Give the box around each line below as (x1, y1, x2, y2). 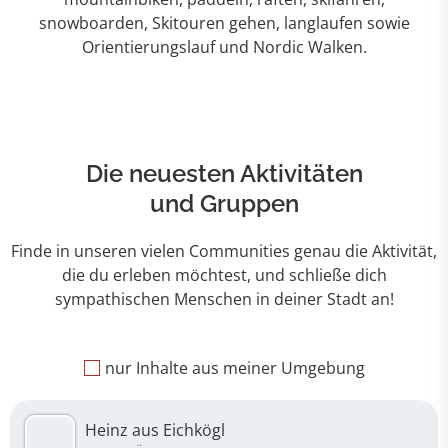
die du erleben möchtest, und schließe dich (61, 264, 387, 286)
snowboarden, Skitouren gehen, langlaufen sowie (38, 12, 410, 34)
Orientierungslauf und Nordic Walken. (81, 36, 367, 58)
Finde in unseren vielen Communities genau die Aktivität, (11, 240, 437, 262)
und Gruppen (149, 189, 299, 218)
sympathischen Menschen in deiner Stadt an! (54, 288, 394, 310)
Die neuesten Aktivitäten (85, 159, 363, 188)
